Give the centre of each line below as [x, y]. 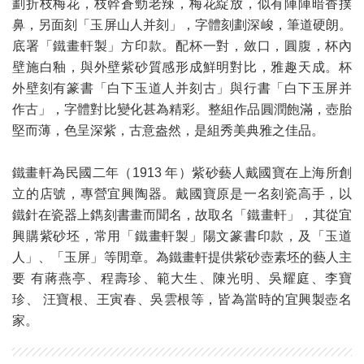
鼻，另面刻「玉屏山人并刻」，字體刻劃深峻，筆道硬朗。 [182, 25]
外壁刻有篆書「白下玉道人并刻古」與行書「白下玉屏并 [182, 89]
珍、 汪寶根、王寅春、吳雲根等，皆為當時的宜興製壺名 [182, 300]
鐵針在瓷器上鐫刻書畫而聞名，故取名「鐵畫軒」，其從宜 [182, 215]
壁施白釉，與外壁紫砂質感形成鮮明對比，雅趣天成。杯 [182, 67]
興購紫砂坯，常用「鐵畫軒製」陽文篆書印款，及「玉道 [182, 236]
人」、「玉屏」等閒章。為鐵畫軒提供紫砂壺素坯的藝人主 [182, 258]
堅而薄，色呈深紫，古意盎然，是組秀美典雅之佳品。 [168, 131]
